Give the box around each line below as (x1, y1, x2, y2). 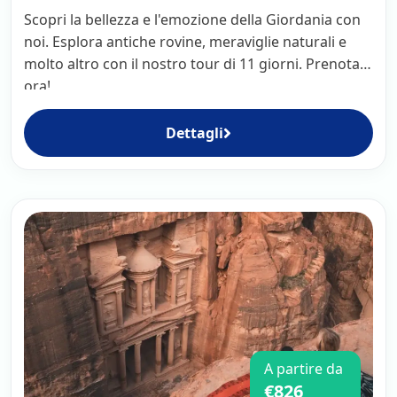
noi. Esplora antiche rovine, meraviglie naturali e (24, 31, 346, 51)
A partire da (264, 358, 343, 378)
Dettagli (166, 122, 223, 143)
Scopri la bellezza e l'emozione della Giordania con (24, 9, 361, 29)
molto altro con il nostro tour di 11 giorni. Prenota (24, 53, 360, 74)
